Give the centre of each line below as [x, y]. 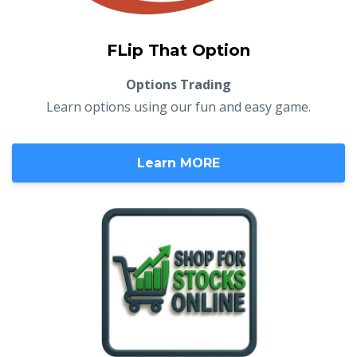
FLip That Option [178, 50]
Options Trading [178, 84]
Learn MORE [178, 163]
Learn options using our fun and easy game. [178, 106]
